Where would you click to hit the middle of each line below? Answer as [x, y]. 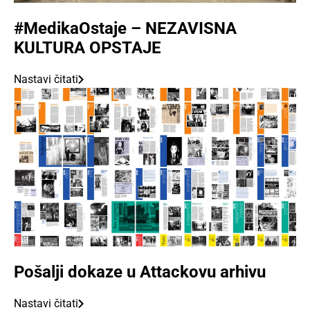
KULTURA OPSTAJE [88, 47]
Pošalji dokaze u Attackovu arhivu [140, 272]
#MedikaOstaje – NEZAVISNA [125, 28]
